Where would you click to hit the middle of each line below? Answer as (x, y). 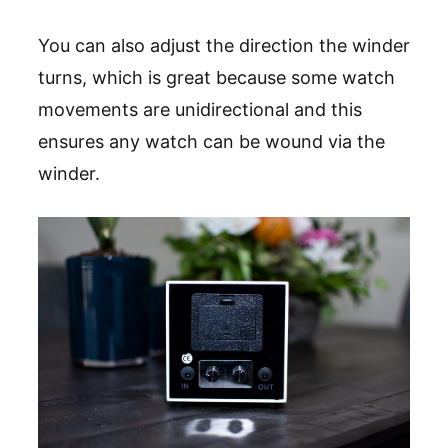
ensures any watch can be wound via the (211, 141)
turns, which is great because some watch (216, 77)
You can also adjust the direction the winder (224, 45)
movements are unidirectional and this (200, 109)
